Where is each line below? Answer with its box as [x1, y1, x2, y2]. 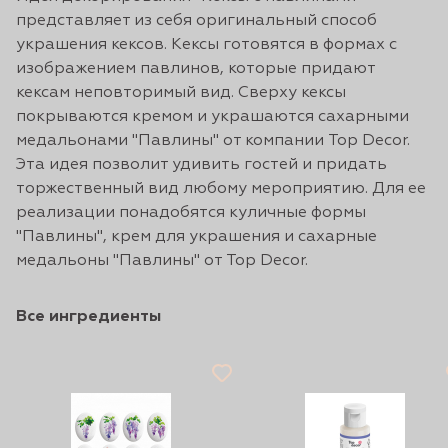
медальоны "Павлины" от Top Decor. [16, 253, 308, 269]
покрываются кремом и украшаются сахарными [16, 109, 409, 125]
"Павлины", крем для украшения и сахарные [16, 229, 377, 245]
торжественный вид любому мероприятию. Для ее [16, 181, 426, 197]
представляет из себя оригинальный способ [16, 13, 377, 29]
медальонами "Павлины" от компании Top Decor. [16, 133, 410, 149]
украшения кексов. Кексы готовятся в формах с [16, 37, 397, 53]
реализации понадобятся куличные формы [16, 205, 366, 221]
